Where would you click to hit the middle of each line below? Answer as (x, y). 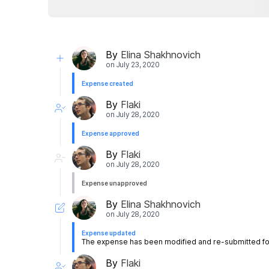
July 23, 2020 (138, 64)
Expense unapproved (114, 183)
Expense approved (110, 134)
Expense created (107, 84)
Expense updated (109, 233)
